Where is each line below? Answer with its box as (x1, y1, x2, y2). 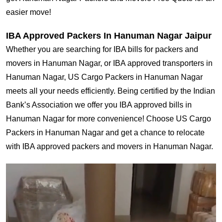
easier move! (6, 8, 51, 17)
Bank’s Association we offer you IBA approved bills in (6, 101, 192, 110)
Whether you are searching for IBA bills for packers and (6, 45, 198, 54)
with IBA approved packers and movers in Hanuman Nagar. (6, 142, 213, 151)
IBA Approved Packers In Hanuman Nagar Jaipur (6, 31, 212, 41)
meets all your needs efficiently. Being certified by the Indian (6, 87, 215, 96)
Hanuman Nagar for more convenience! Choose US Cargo (6, 114, 211, 123)
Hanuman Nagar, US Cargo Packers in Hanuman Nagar (6, 73, 203, 82)
